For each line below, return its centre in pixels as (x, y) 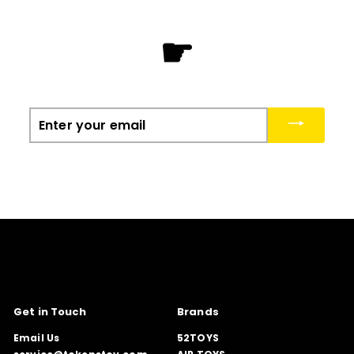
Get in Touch (50, 312)
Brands (198, 312)
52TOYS (198, 338)
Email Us (37, 338)
